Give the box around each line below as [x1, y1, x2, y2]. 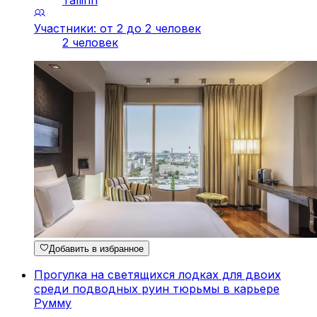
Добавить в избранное [49, 243, 144, 255]
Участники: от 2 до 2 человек [34, 21, 201, 36]
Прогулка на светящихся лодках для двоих [34, 267, 281, 282]
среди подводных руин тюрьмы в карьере [34, 282, 279, 296]
